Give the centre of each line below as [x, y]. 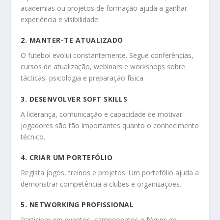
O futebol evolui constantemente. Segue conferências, [107, 55]
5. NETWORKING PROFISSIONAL [77, 205]
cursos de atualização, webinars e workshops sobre [103, 67]
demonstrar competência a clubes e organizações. [101, 184]
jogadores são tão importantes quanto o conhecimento [110, 125]
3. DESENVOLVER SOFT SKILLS [74, 99]
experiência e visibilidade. [60, 19]
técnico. [33, 137]
